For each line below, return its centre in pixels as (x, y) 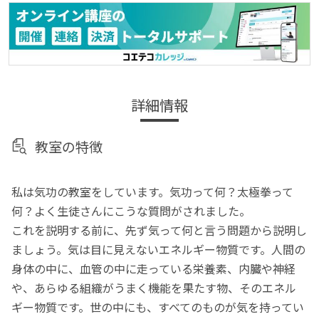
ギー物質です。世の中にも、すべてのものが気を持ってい (158, 307)
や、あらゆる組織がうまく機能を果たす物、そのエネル (154, 288)
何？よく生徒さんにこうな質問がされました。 (131, 211)
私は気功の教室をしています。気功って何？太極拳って (153, 192)
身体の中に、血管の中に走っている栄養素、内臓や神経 (154, 269)
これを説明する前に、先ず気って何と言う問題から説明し (159, 230)
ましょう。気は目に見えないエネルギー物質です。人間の (159, 250)
